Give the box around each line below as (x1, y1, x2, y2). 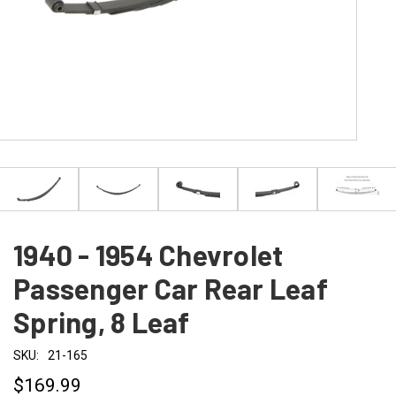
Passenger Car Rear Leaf (13, 271, 328, 305)
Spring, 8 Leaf (13, 305, 190, 339)
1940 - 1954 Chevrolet (13, 238, 284, 271)
